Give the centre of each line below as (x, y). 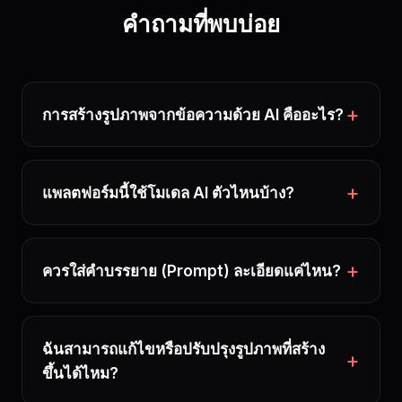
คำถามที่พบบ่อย (201, 24)
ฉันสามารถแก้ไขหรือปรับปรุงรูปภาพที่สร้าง (184, 349)
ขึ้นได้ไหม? (80, 373)
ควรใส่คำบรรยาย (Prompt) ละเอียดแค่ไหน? (192, 271)
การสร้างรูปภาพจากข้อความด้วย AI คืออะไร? (193, 115)
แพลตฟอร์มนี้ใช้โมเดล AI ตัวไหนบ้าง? (168, 193)
